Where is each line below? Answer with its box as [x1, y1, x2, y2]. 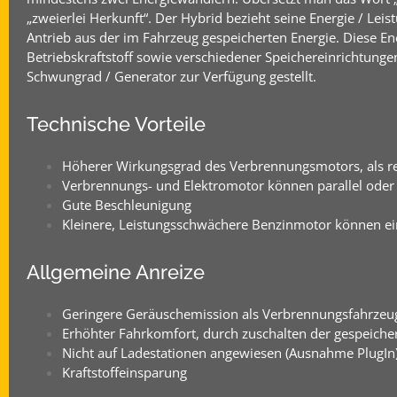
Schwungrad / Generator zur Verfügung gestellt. [27, 67, 316, 85]
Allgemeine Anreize [27, 261, 205, 284]
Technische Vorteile [27, 113, 206, 136]
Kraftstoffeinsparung [62, 363, 187, 381]
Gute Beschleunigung [62, 196, 191, 214]
